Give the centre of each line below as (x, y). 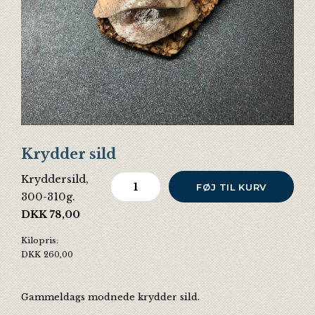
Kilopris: (40, 241)
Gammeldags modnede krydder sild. (110, 297)
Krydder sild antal (159, 180)
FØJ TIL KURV (231, 187)
